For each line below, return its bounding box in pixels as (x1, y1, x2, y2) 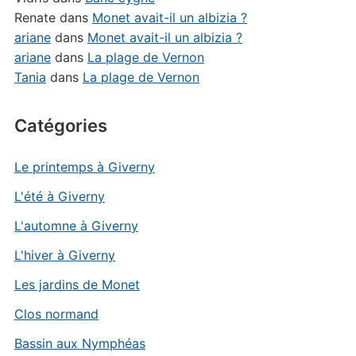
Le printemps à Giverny (14, 158, 155, 175)
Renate (14, 9, 56, 25)
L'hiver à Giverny (14, 246, 115, 263)
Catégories (14, 114, 107, 136)
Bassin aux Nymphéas (14, 335, 145, 351)
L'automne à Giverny (14, 217, 138, 234)
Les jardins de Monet (14, 276, 140, 292)
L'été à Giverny (14, 188, 105, 204)
